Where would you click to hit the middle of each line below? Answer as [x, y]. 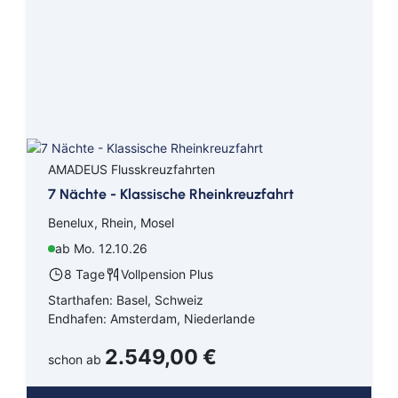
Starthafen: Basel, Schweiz [126, 299]
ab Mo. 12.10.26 [101, 248]
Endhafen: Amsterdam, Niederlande [151, 318]
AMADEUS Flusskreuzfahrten [131, 169]
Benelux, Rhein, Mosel [111, 222]
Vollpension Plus [167, 274]
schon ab [76, 359]
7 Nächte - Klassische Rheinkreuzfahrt [171, 194]
